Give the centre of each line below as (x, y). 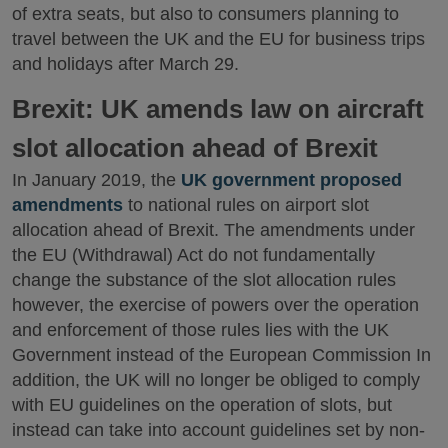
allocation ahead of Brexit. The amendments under (213, 230)
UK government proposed (291, 180)
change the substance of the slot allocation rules (204, 280)
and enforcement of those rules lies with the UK (200, 330)
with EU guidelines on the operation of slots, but (202, 405)
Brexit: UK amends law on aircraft (218, 109)
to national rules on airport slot (246, 205)
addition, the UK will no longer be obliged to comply (216, 380)
